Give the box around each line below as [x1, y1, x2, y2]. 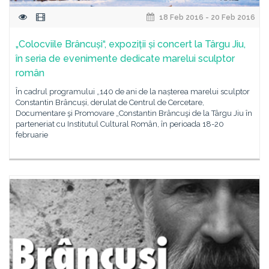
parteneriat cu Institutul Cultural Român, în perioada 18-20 [16, 119, 224, 128]
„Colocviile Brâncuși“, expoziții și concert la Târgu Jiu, [16, 38, 246, 50]
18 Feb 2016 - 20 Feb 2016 [157, 13, 255, 22]
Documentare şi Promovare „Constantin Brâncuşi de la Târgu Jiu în [16, 109, 252, 118]
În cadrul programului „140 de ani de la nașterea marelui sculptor [16, 87, 250, 96]
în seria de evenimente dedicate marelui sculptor [16, 53, 235, 64]
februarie [16, 130, 48, 139]
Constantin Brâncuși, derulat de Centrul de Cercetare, [16, 98, 204, 107]
